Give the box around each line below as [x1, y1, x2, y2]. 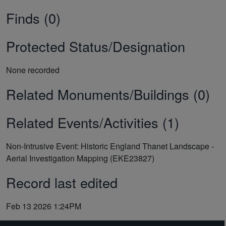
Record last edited [6, 172, 118, 192]
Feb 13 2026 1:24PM [6, 200, 81, 212]
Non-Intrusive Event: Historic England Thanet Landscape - [6, 140, 214, 152]
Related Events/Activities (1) [6, 112, 179, 132]
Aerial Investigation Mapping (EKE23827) [6, 152, 154, 164]
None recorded [6, 64, 60, 76]
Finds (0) [6, 8, 61, 28]
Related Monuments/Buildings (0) [6, 84, 210, 104]
